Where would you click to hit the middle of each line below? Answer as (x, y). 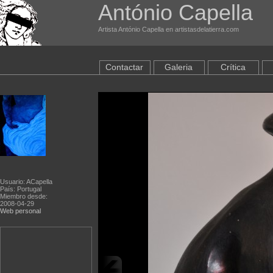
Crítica (233, 67)
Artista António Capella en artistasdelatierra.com (168, 29)
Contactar (124, 67)
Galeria (179, 67)
